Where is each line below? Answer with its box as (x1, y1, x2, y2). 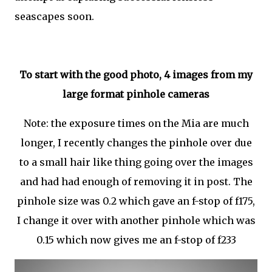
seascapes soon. (15, 10, 94, 22)
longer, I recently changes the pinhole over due (20, 137, 252, 149)
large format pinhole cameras (63, 88, 209, 100)
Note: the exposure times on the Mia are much (23, 117, 249, 129)
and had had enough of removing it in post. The (19, 175, 253, 188)
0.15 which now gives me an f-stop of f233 (36, 234, 236, 246)
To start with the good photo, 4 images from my (19, 69, 253, 81)
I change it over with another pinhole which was (16, 214, 256, 226)
